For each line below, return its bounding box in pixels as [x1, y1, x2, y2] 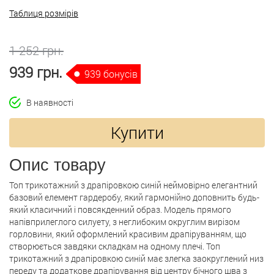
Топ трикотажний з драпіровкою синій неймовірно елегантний [9, 179, 257, 191]
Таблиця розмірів [9, 7, 78, 19]
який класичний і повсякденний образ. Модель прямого [9, 204, 231, 215]
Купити [110, 122, 164, 143]
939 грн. [9, 62, 66, 82]
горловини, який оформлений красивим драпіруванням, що [9, 228, 246, 240]
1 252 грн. [9, 42, 64, 58]
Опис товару [9, 156, 106, 174]
